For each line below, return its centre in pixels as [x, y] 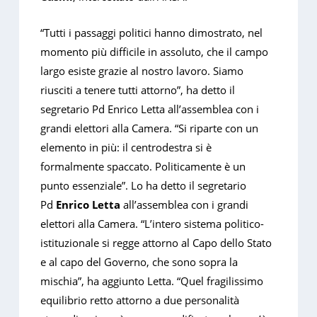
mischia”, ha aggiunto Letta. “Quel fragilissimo [152, 281]
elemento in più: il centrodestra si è [126, 148]
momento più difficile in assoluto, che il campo [155, 52]
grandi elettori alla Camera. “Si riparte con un [150, 128]
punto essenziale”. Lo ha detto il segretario [144, 186]
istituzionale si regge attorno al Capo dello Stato [156, 243]
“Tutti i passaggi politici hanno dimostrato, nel [152, 33]
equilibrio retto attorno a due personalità [140, 300]
